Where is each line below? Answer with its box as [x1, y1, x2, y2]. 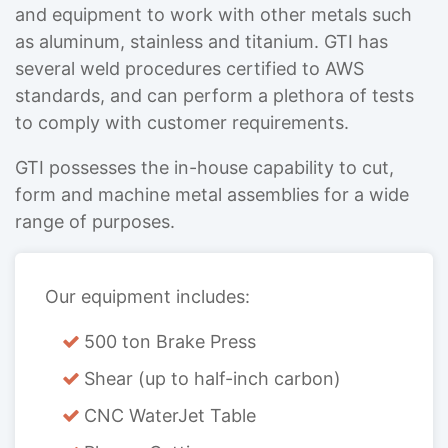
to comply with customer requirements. [15, 111, 349, 133]
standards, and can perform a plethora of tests [15, 84, 414, 106]
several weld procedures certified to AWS [15, 57, 364, 79]
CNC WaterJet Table [84, 404, 257, 426]
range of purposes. [15, 210, 175, 232]
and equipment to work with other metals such [15, 3, 412, 25]
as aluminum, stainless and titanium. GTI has [15, 30, 388, 52]
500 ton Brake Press [84, 330, 257, 352]
